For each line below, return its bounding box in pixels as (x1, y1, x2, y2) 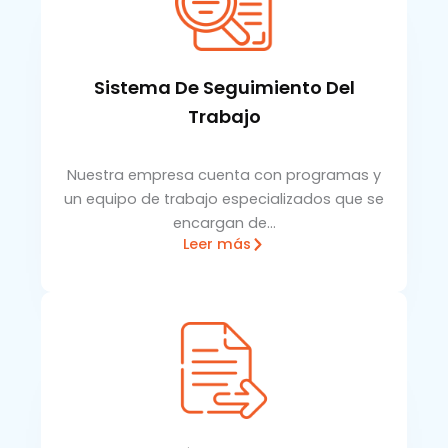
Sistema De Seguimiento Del (93, 75, 355, 101)
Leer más (182, 234, 251, 255)
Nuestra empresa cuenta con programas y (67, 164, 381, 185)
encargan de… (172, 212, 276, 233)
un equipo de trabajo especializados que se (64, 188, 384, 209)
